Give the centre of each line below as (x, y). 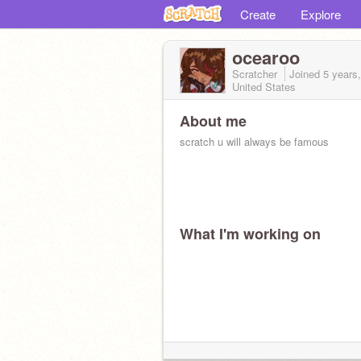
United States (264, 87)
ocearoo (266, 57)
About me (213, 121)
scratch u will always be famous (254, 141)
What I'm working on (250, 234)
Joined (306, 74)
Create (258, 14)
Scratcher (256, 74)
